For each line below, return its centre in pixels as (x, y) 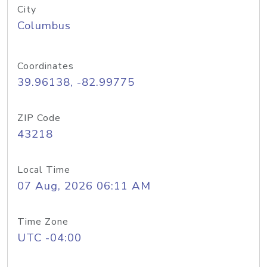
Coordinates (46, 66)
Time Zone (43, 222)
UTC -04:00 (49, 238)
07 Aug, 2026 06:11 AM (84, 186)
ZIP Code (39, 118)
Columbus (44, 26)
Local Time (44, 170)
